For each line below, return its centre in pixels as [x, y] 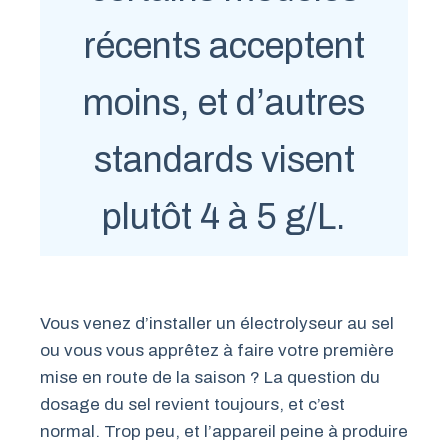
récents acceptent [224, 45]
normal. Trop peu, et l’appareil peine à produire [224, 432]
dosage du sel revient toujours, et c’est [192, 405]
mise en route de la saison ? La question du [210, 378]
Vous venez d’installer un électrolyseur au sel [217, 324]
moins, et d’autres [224, 102]
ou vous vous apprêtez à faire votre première [217, 351]
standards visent [224, 159]
